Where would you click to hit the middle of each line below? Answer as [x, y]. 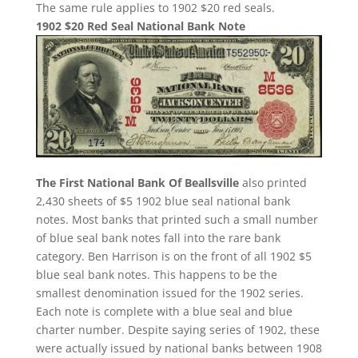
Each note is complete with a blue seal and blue [164, 311]
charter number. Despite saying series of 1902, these [177, 329]
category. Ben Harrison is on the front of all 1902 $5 [173, 256]
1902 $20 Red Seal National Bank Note [140, 26]
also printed [272, 182]
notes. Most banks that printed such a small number [177, 219]
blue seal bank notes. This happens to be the [156, 274]
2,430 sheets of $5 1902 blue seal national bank [163, 201]
